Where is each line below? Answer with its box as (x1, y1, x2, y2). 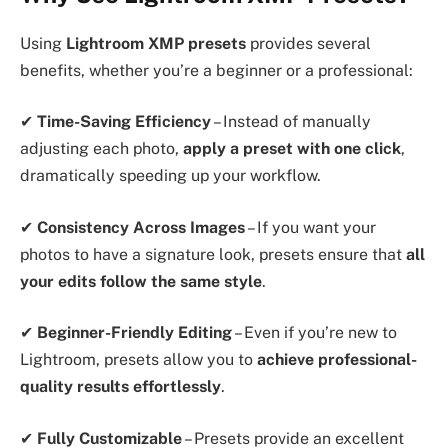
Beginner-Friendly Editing (37, 323, 232, 343)
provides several (246, 33, 371, 53)
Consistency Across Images (37, 217, 245, 237)
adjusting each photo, (20, 139, 183, 159)
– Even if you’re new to (232, 323, 397, 343)
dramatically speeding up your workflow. (20, 166, 321, 186)
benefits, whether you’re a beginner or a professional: (20, 60, 413, 80)
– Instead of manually (211, 112, 371, 132)
